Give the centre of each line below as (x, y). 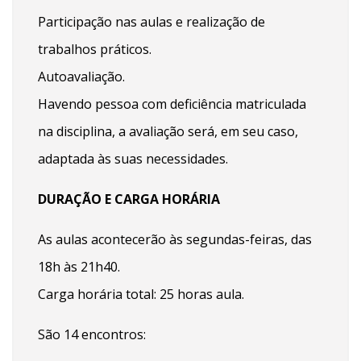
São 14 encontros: (92, 334)
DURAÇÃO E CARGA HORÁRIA (129, 199)
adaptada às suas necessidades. (133, 158)
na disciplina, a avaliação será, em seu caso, (168, 131)
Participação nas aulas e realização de (151, 21)
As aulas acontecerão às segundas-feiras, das (175, 239)
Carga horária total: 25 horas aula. (141, 294)
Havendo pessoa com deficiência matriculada (172, 104)
